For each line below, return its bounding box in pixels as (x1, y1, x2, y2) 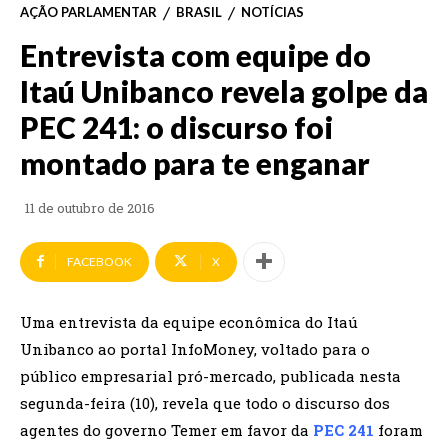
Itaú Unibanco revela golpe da (20, 72, 428, 109)
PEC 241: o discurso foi (20, 108, 333, 145)
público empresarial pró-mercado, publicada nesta (20, 365, 401, 386)
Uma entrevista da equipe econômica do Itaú (20, 311, 358, 332)
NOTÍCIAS (241, 4, 304, 21)
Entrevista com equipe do (20, 36, 371, 73)
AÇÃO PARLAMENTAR (20, 4, 157, 21)
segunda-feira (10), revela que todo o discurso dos (20, 392, 390, 413)
